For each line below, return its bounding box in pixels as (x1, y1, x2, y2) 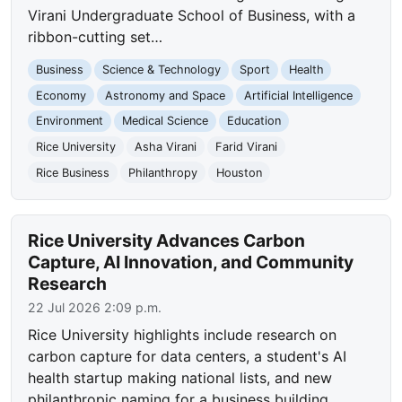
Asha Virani (134, 139, 197, 153)
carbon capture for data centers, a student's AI (28, 347, 347, 366)
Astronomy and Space (104, 88, 225, 102)
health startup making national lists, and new (28, 369, 333, 388)
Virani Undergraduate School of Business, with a (28, 6, 356, 25)
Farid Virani (214, 139, 277, 153)
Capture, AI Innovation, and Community (28, 251, 354, 274)
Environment (36, 114, 104, 128)
